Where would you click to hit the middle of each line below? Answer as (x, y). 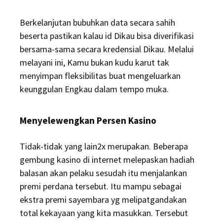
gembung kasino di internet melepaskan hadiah (107, 160)
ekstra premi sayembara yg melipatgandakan (103, 200)
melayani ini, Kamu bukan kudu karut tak (94, 62)
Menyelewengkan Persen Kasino (88, 120)
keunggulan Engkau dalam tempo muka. (94, 89)
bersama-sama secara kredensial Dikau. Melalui (107, 49)
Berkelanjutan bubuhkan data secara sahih (97, 22)
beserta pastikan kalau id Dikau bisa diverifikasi (107, 36)
